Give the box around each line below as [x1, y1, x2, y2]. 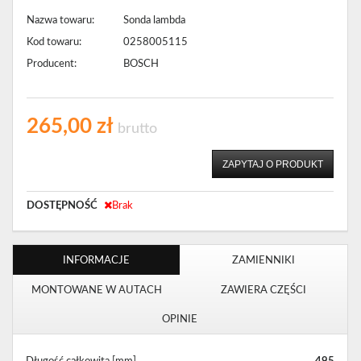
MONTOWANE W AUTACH [31, 284, 162, 296]
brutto [118, 122, 157, 137]
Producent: [27, 58, 77, 70]
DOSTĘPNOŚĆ [27, 200, 98, 212]
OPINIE [162, 313, 198, 326]
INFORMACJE [63, 255, 131, 267]
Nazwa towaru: [27, 15, 94, 27]
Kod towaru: [27, 36, 81, 48]
